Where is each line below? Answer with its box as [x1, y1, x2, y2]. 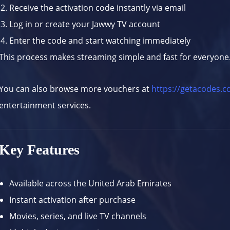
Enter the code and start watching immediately [9, 35, 191, 47]
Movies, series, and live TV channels [9, 210, 147, 222]
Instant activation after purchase [9, 194, 136, 206]
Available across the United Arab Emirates [9, 178, 172, 189]
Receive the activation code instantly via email [9, 2, 186, 14]
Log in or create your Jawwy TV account [9, 18, 161, 30]
